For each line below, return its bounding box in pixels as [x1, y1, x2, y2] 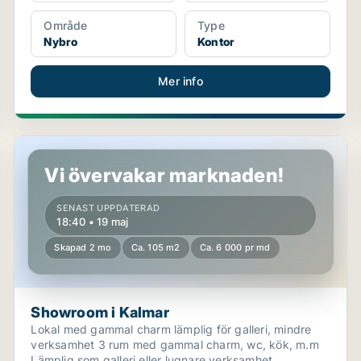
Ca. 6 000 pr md [199, 242, 271, 253]
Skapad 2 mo [54, 242, 112, 253]
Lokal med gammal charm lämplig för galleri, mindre [31, 322, 312, 336]
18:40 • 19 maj [56, 215, 129, 228]
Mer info [158, 74, 203, 88]
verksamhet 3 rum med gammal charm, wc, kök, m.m [31, 338, 319, 351]
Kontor [197, 35, 235, 48]
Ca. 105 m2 [131, 242, 180, 253]
